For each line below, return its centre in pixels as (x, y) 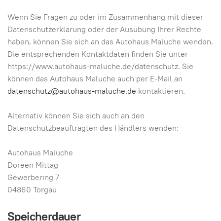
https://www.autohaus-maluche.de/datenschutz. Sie (100, 66)
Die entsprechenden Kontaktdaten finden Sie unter (98, 54)
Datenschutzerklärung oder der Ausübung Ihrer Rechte (104, 29)
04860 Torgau (32, 189)
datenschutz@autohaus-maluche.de (72, 91)
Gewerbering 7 (33, 177)
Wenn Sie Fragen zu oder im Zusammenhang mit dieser (105, 17)
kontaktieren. (161, 91)
